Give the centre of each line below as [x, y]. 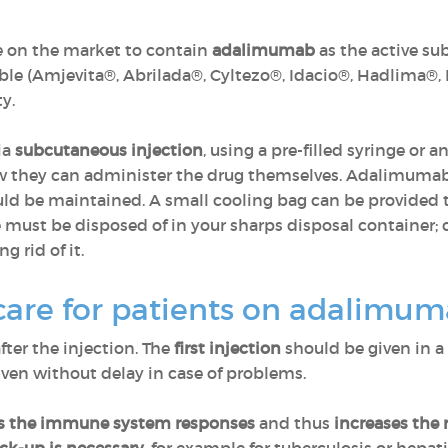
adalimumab [265, 50]
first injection [227, 348]
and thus [292, 423]
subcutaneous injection [109, 150]
